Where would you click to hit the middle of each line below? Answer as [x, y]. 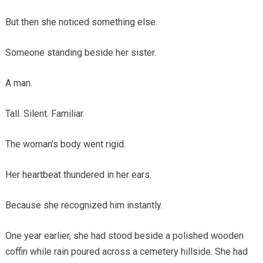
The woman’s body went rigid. [65, 144]
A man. [18, 83]
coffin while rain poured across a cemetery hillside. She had [126, 251]
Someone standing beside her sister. [80, 52]
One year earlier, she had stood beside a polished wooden [124, 235]
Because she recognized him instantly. [84, 205]
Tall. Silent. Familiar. [45, 113]
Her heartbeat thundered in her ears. [78, 174]
